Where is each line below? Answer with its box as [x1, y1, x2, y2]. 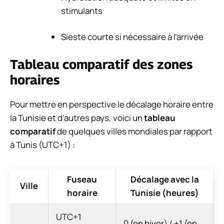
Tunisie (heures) [130, 186, 199, 198]
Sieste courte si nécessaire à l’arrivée [61, 31, 203, 43]
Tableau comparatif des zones [10, 56, 192, 72]
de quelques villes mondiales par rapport [55, 125, 212, 137]
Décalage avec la [130, 173, 199, 185]
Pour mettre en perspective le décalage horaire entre [10, 98, 213, 110]
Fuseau [67, 173, 97, 185]
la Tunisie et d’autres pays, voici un [10, 111, 144, 123]
